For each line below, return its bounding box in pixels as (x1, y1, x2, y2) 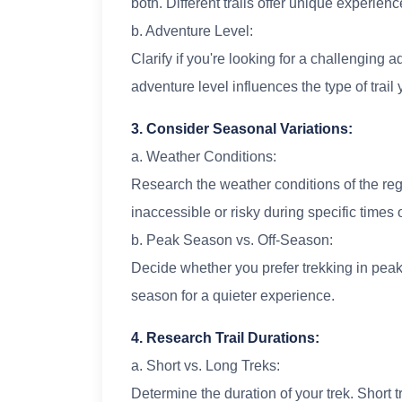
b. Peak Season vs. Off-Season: (131, 232, 333, 249)
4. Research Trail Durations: (131, 330, 319, 346)
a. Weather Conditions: (131, 149, 276, 165)
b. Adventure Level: (131, 23, 253, 39)
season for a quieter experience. (131, 288, 335, 304)
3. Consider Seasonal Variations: (131, 121, 353, 137)
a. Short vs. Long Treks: (131, 358, 280, 374)
